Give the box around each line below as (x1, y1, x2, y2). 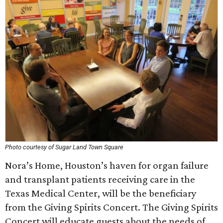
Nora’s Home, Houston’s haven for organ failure (5, 159, 209, 171)
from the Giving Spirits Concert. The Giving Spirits (5, 201, 218, 213)
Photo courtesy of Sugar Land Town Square (5, 143, 123, 151)
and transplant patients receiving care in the (5, 173, 195, 185)
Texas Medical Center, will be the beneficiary (5, 187, 197, 199)
